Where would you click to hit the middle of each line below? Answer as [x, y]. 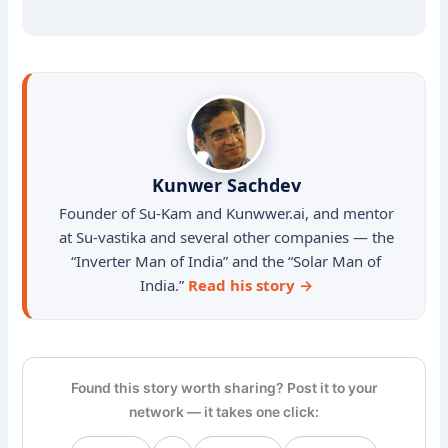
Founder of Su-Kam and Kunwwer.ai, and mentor [226, 213]
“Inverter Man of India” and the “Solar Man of [226, 261]
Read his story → [250, 285]
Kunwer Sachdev [226, 185]
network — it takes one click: [224, 411]
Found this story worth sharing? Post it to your [224, 387]
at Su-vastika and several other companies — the [226, 237]
